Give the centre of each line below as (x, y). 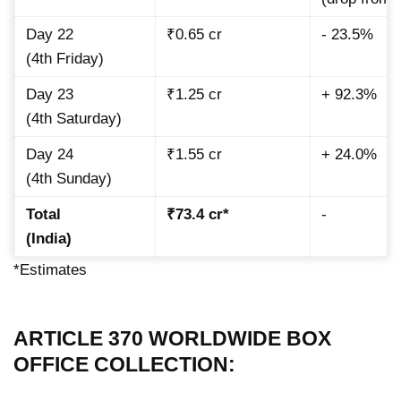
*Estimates (50, 270)
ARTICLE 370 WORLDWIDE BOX (172, 339)
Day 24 (50, 155)
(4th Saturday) (74, 119)
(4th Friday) (65, 59)
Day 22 (50, 35)
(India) (49, 239)
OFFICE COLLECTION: (124, 365)
